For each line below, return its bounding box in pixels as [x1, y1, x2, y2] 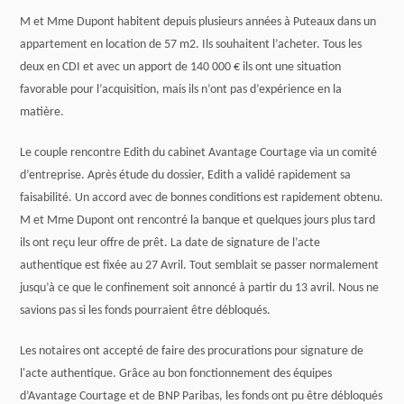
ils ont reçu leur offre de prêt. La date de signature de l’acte [20, 236, 321, 250]
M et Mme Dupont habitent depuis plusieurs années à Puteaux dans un [20, 15, 377, 29]
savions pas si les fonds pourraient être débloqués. [20, 304, 271, 317]
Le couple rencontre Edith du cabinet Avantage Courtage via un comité [20, 146, 378, 160]
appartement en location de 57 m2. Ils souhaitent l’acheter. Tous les [20, 38, 363, 51]
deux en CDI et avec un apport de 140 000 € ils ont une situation [20, 60, 342, 74]
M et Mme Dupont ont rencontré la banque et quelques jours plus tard [20, 214, 376, 227]
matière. [20, 106, 65, 119]
